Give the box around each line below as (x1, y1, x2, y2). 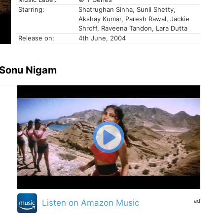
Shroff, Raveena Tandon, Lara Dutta (78, 24, 187, 33)
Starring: (18, 5, 44, 14)
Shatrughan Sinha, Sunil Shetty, (78, 5, 176, 14)
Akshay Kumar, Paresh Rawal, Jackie (78, 15, 189, 23)
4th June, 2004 (78, 34, 126, 42)
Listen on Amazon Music (41, 197, 139, 208)
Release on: (18, 34, 54, 42)
